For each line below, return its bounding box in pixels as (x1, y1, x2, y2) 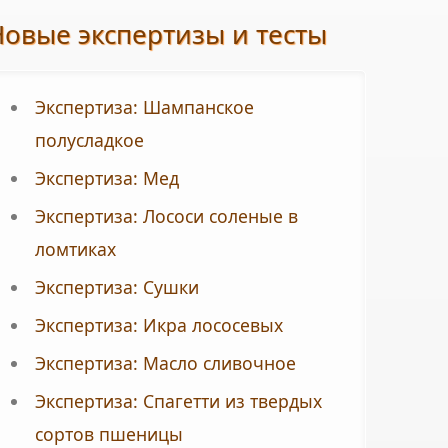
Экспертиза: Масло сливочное (34, 351, 296, 376)
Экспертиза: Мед (34, 166, 179, 191)
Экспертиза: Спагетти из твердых (34, 389, 322, 414)
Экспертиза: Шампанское (34, 95, 254, 120)
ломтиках (34, 237, 116, 262)
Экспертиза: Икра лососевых (34, 313, 283, 338)
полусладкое (34, 128, 144, 153)
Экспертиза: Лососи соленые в (34, 204, 298, 229)
